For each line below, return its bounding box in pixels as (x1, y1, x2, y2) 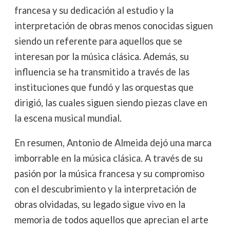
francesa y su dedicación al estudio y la (14, 4, 174, 16)
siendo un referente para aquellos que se (14, 35, 182, 47)
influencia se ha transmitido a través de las (14, 66, 189, 78)
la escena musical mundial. (14, 112, 122, 124)
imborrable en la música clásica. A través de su (14, 152, 203, 164)
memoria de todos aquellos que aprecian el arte (14, 214, 208, 225)
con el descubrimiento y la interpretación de (14, 183, 197, 195)
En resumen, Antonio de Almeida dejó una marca (14, 137, 212, 148)
